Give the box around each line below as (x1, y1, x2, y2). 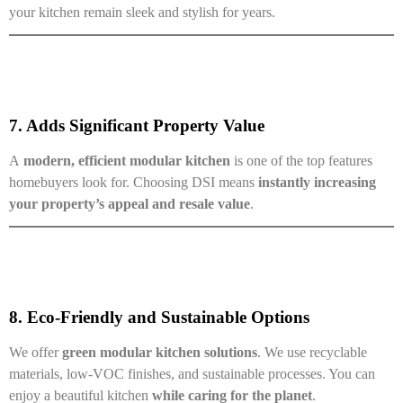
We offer (9, 344, 62, 360)
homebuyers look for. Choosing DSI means (9, 174, 258, 190)
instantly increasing (258, 174, 376, 190)
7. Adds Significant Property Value (9, 115, 264, 135)
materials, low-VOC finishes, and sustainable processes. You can (9, 365, 375, 381)
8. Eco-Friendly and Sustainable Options (9, 307, 309, 327)
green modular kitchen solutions (62, 344, 257, 360)
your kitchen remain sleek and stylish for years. (9, 4, 275, 20)
